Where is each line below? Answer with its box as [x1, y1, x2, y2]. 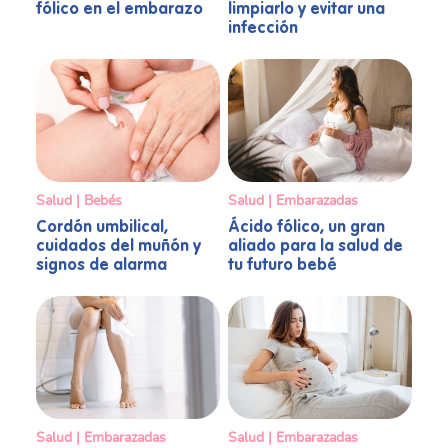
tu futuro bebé [228, 258, 337, 275]
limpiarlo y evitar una [228, 2, 385, 19]
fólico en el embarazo [36, 2, 203, 19]
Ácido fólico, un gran [228, 220, 385, 237]
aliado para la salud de [228, 239, 403, 256]
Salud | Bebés [36, 193, 122, 209]
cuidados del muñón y [36, 239, 201, 256]
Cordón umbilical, [36, 220, 168, 237]
